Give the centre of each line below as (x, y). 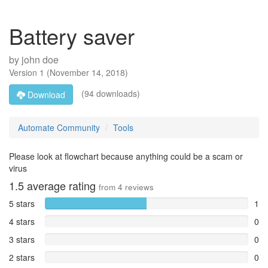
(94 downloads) (109, 93)
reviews (138, 187)
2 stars (22, 257)
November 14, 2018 (87, 72)
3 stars (22, 239)
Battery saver (72, 36)
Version (24, 72)
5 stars (22, 203)
